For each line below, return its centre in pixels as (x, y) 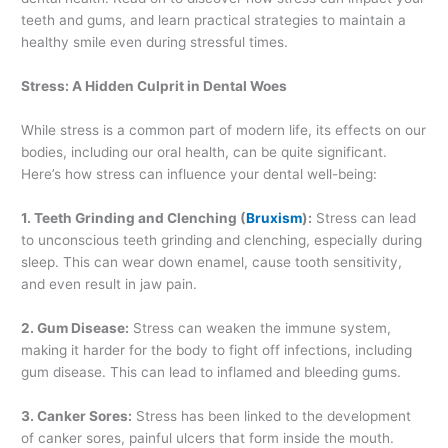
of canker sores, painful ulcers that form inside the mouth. (208, 437)
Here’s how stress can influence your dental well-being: (199, 173)
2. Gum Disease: (75, 327)
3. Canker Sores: (77, 415)
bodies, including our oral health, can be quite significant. (204, 151)
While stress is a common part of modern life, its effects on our (224, 129)
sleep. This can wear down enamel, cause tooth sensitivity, (212, 261)
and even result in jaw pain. (109, 283)
